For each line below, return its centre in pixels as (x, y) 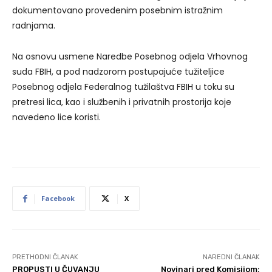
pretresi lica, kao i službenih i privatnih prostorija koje (122, 102)
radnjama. (34, 26)
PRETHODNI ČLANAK (45, 257)
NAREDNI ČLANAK (231, 257)
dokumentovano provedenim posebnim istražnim (117, 11)
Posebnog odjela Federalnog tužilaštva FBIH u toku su (123, 87)
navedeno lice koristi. (56, 117)
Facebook (58, 199)
